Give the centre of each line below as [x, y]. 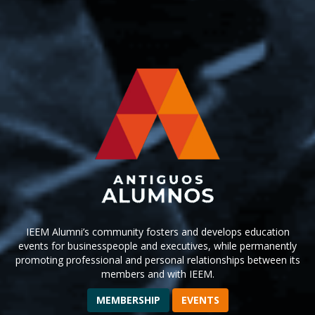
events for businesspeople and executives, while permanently [157, 246]
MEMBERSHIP [128, 300]
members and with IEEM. [157, 274]
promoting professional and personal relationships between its [157, 260]
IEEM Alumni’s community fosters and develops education [157, 232]
